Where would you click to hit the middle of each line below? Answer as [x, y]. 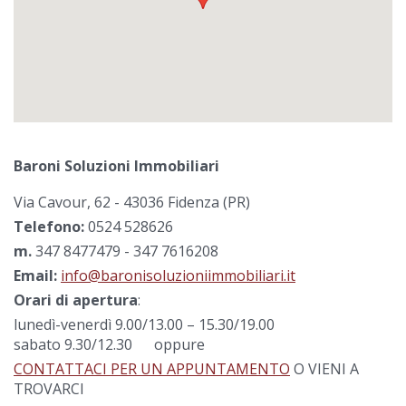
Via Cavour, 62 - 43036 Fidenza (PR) [132, 202]
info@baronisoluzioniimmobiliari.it [178, 275]
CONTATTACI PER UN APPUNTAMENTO [152, 368]
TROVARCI [49, 388]
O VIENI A [324, 368]
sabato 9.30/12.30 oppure [109, 344]
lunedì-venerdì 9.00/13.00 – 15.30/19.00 [144, 324]
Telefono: [49, 226]
